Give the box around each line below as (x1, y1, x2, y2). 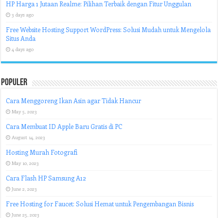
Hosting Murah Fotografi (6, 148, 78, 156)
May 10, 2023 (12, 160, 39, 166)
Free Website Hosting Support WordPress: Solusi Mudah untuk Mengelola (6, 25, 211, 34)
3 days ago (12, 11, 34, 18)
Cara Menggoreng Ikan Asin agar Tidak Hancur (6, 96, 142, 105)
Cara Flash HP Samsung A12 (6, 174, 87, 182)
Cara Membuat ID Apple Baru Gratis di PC (6, 122, 123, 130)
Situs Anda (6, 34, 36, 42)
